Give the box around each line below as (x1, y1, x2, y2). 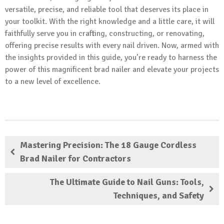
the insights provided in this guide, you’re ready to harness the (5, 52, 217, 63)
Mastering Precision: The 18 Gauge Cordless (20, 139, 196, 151)
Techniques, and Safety (113, 190, 204, 201)
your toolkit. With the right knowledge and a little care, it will (5, 16, 214, 27)
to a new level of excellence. (5, 76, 100, 87)
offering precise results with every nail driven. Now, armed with (5, 40, 219, 51)
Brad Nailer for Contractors (20, 153, 131, 164)
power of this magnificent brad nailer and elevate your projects (5, 64, 219, 75)
